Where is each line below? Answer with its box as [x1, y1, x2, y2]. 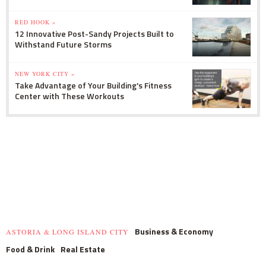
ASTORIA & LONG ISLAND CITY [6, 226, 129, 236]
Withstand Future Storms [15, 37, 112, 50]
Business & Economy [135, 224, 213, 237]
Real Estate [61, 242, 105, 255]
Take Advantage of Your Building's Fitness [15, 78, 172, 91]
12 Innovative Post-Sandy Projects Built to [15, 27, 174, 40]
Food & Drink [6, 242, 55, 255]
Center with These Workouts [15, 89, 124, 102]
